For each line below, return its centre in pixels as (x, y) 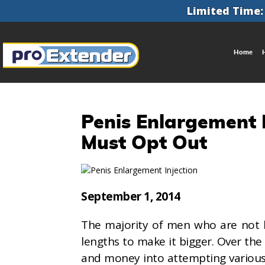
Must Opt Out (144, 143)
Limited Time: (225, 11)
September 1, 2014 (131, 197)
